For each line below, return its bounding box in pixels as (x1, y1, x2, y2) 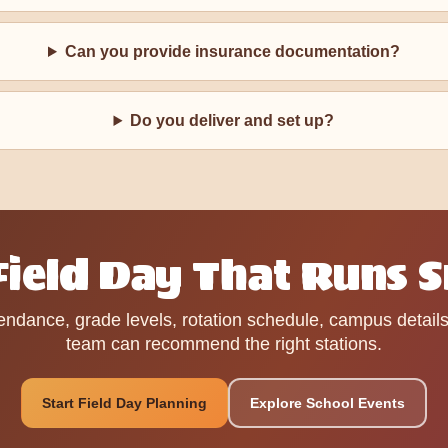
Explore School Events (250, 395, 405, 411)
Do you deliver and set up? (130, 112, 335, 129)
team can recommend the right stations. (66, 334, 382, 354)
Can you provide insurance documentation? (64, 43, 400, 60)
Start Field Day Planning (42, 395, 207, 411)
